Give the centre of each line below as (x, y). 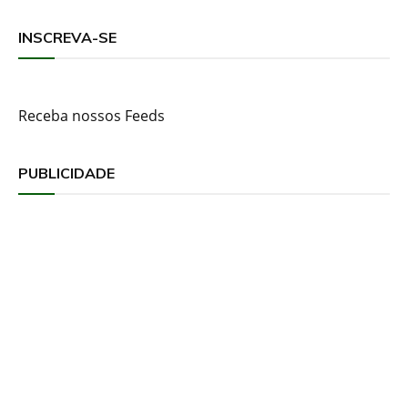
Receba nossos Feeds (92, 115)
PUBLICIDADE (66, 173)
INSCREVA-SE (67, 37)
